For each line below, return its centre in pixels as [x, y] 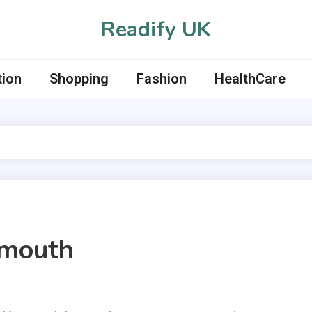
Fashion [161, 79]
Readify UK [156, 30]
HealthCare [250, 79]
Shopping [79, 79]
